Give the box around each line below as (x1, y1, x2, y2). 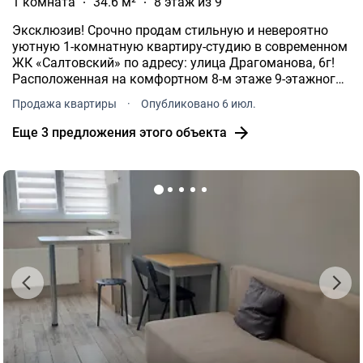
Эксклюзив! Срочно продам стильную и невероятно (12, 22, 328, 38)
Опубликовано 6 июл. (141, 96, 256, 110)
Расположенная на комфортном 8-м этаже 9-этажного (12, 70, 343, 87)
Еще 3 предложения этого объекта (12, 124, 227, 140)
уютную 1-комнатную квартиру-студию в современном (12, 38, 348, 54)
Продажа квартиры (12, 96, 119, 110)
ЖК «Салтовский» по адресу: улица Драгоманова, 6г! (12, 54, 335, 70)
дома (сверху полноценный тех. (12, 87, 203, 103)
